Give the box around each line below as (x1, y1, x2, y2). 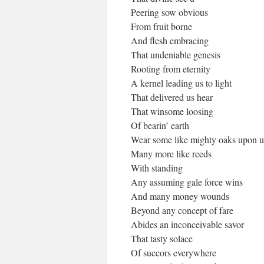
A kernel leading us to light (131, 77, 232, 89)
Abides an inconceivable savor (131, 218, 244, 230)
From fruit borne (131, 20, 192, 32)
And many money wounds (131, 190, 229, 202)
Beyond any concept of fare (131, 204, 233, 216)
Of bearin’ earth (131, 119, 189, 131)
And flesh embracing (131, 34, 209, 47)
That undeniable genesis (131, 48, 220, 61)
